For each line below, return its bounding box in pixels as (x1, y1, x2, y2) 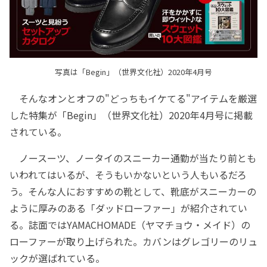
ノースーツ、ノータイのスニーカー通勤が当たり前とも (10, 150, 256, 165)
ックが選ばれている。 (10, 250, 105, 265)
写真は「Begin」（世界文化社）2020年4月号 (55, 66, 212, 77)
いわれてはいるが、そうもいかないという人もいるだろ (10, 167, 247, 182)
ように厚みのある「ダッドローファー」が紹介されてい (10, 200, 247, 215)
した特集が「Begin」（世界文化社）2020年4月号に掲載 (10, 107, 253, 122)
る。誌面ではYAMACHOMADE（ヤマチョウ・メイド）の (10, 217, 250, 232)
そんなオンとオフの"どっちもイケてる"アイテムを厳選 (10, 91, 257, 105)
